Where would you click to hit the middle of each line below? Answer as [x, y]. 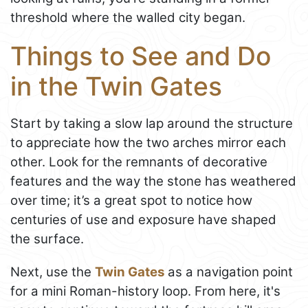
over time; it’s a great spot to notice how [131, 201]
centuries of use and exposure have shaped [143, 220]
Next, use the [53, 272]
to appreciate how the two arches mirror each [148, 143]
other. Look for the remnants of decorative [139, 162]
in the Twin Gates [116, 86]
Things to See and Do [141, 56]
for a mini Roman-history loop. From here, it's [145, 291]
